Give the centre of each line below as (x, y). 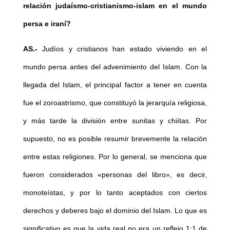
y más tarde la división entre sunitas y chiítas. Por (115, 121)
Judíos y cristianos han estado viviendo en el (122, 49)
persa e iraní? (47, 24)
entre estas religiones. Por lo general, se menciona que (115, 157)
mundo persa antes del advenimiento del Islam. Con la (115, 67)
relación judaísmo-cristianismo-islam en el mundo (115, 6)
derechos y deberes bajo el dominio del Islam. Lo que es (115, 211)
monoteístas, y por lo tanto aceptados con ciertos (115, 193)
